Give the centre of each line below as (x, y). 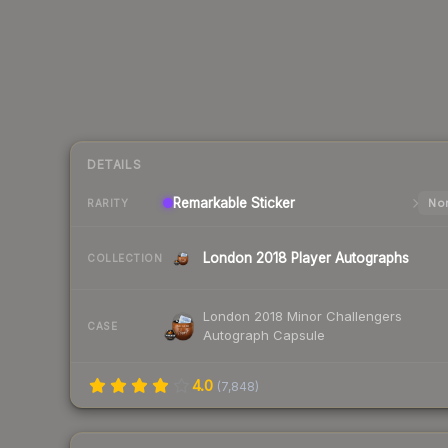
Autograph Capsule (264, 335)
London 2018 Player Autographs (306, 258)
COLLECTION (124, 257)
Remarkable (210, 203)
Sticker (271, 203)
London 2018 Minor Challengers (302, 316)
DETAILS (114, 165)
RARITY (107, 202)
